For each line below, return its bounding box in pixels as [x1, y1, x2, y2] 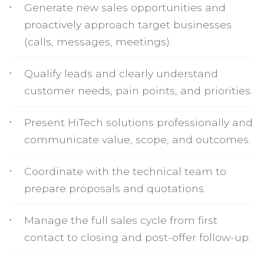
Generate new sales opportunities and [24, 1, 226, 14]
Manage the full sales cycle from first [24, 214, 217, 226]
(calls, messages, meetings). [24, 35, 171, 48]
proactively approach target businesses [24, 18, 232, 31]
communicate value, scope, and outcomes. [24, 133, 250, 146]
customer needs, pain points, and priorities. [24, 84, 252, 97]
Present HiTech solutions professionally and [24, 116, 253, 128]
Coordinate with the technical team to [24, 165, 226, 177]
